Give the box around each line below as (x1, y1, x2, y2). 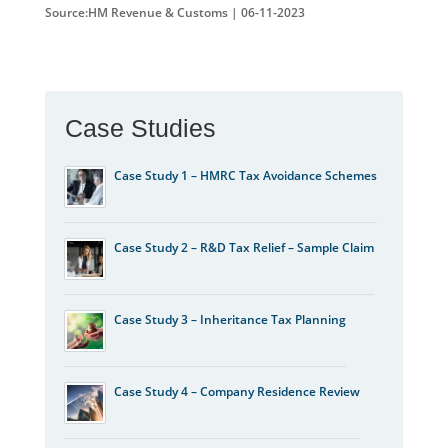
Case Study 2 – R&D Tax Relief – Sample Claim (113, 238, 374, 256)
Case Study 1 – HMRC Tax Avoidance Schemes (113, 166, 377, 184)
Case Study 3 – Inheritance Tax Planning (113, 310, 346, 328)
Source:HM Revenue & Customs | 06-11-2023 (44, 4, 305, 20)
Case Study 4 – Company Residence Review (113, 382, 360, 400)
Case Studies (64, 113, 216, 142)
